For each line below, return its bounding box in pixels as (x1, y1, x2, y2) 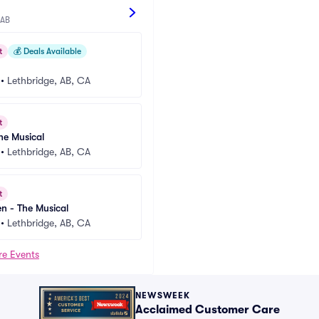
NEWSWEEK (135, 290, 191, 300)
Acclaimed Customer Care (135, 303, 280, 316)
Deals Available (21, 46, 81, 56)
